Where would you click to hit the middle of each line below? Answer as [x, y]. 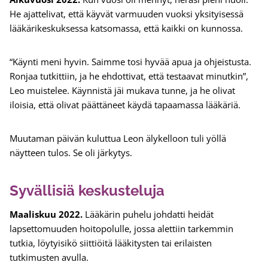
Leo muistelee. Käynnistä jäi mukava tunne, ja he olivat [122, 91]
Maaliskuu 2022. [46, 214]
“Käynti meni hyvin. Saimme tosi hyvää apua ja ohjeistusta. [130, 62]
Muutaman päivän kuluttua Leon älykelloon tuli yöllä [118, 138]
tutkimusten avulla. [50, 258]
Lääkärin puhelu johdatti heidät [148, 214]
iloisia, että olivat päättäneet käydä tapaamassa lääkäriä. [126, 105]
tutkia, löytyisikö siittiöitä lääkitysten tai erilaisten [111, 243]
